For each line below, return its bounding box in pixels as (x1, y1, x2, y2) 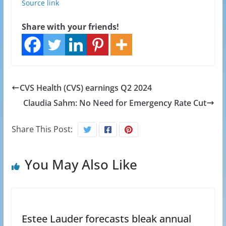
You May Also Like (24, 155, 137, 174)
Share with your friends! (21, 21, 119, 32)
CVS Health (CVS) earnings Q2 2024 (19, 82, 152, 93)
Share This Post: (11, 124, 73, 135)
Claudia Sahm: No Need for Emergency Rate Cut (23, 97, 207, 108)
